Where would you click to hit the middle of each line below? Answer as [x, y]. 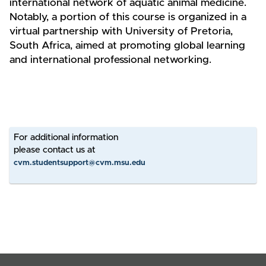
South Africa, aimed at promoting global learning [127, 46]
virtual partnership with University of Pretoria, [121, 32]
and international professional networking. [110, 60]
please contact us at [54, 150]
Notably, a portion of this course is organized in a [128, 18]
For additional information [66, 137]
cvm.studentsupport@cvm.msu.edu [79, 163]
